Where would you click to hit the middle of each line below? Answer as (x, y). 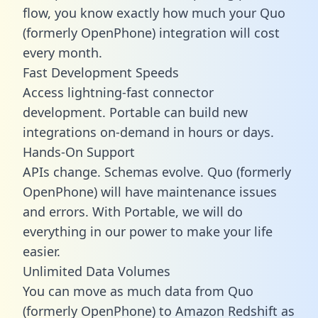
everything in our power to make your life (148, 231)
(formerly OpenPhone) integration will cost (151, 32)
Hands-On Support (79, 152)
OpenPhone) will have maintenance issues (150, 191)
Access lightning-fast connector (118, 92)
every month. (62, 52)
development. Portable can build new (135, 112)
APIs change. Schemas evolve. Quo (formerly (157, 171)
